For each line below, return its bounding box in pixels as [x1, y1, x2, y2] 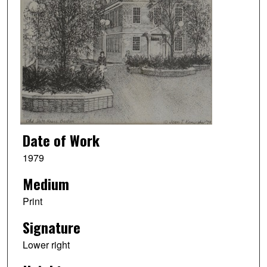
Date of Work [22, 129, 100, 151]
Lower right [22, 237, 70, 252]
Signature [22, 216, 80, 238]
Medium [22, 172, 69, 194]
